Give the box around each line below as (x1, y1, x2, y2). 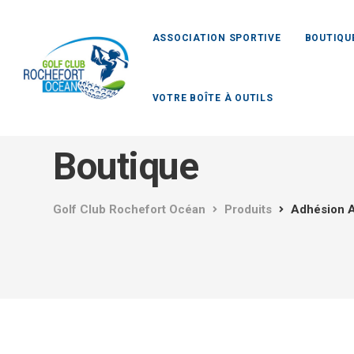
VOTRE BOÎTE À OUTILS (152, 92, 273, 104)
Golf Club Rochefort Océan (53, 202, 205, 217)
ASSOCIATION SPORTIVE (152, 32, 281, 43)
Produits (224, 202, 272, 217)
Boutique (53, 144, 198, 189)
